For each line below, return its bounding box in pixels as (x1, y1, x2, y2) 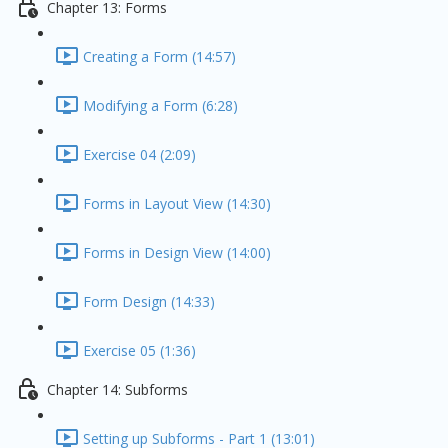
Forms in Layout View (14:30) (83, 194, 271, 214)
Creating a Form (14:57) (83, 47, 236, 67)
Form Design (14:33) (83, 292, 215, 312)
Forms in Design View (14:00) (83, 243, 271, 263)
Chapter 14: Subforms (47, 380, 188, 400)
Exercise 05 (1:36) (83, 341, 196, 361)
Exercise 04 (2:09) (83, 145, 196, 165)
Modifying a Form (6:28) (83, 96, 238, 116)
